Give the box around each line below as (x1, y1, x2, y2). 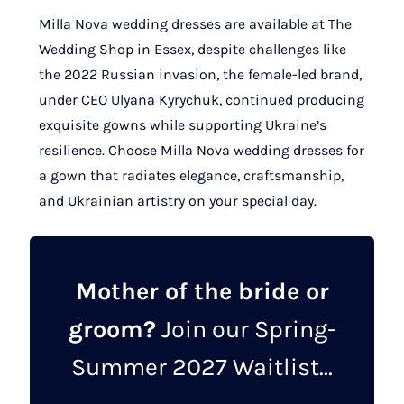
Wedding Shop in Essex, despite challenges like (39, 40, 346, 58)
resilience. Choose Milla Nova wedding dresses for (39, 141, 364, 159)
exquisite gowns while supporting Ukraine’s (39, 115, 326, 133)
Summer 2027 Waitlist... (71, 352, 333, 381)
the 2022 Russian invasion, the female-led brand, (39, 65, 362, 83)
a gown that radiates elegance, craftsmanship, (39, 166, 344, 184)
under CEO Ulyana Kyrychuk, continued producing (39, 90, 364, 108)
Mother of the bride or (75, 276, 329, 306)
